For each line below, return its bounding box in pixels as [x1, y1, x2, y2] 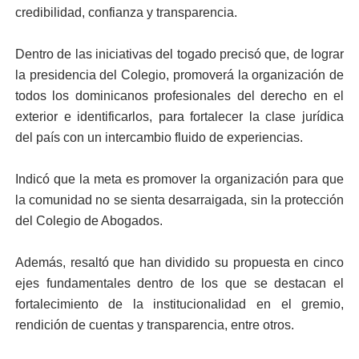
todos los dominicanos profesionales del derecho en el [14, 89, 345, 103]
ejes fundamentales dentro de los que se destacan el [14, 276, 345, 290]
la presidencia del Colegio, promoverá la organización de [14, 68, 345, 82]
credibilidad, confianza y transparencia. [14, 6, 237, 19]
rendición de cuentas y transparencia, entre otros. [14, 318, 294, 332]
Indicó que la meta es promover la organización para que [14, 172, 345, 186]
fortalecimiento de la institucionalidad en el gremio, [14, 297, 345, 311]
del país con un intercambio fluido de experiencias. [14, 131, 303, 144]
